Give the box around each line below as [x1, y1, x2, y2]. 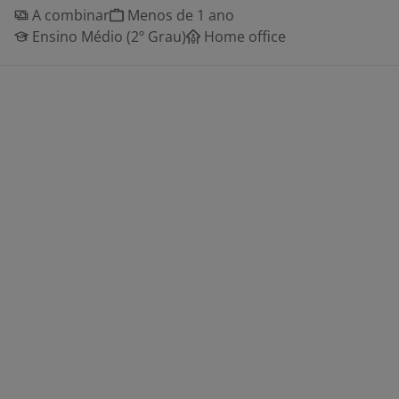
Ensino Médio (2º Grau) [28, 27, 186, 46]
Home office [200, 27, 286, 46]
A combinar [28, 5, 110, 25]
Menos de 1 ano [124, 5, 234, 25]
